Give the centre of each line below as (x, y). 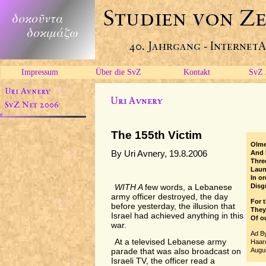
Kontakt (197, 72)
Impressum (40, 72)
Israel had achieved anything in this (177, 216)
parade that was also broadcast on (176, 251)
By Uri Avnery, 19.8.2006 (159, 153)
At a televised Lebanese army (171, 242)
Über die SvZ (118, 72)
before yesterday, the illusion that (173, 206)
